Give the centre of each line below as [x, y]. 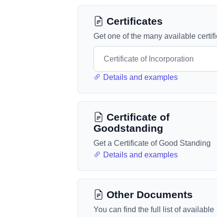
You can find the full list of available [154, 209]
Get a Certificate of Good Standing [152, 143]
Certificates [133, 21]
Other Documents [148, 194]
